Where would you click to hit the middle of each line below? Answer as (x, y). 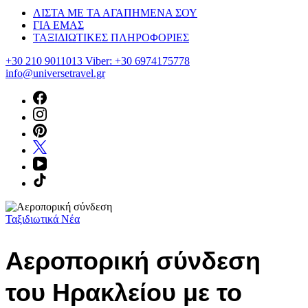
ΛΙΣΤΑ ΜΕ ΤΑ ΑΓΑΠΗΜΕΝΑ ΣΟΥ (115, 12)
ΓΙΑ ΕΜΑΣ (58, 25)
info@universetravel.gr (55, 73)
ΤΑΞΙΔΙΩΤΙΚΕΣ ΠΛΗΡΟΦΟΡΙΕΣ (111, 37)
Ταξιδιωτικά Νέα (43, 219)
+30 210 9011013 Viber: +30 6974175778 (98, 60)
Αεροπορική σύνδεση (133, 261)
